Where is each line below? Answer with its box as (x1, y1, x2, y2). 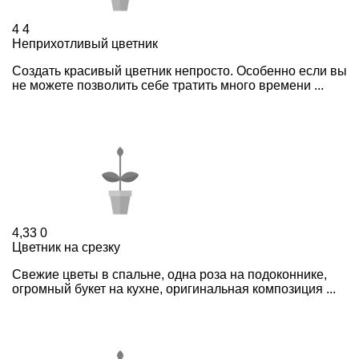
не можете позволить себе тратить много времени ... (12, 78, 324, 92)
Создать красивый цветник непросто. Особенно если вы (12, 63, 347, 78)
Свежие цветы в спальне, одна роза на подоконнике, (12, 267, 327, 281)
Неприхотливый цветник (12, 36, 158, 50)
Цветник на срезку (12, 240, 120, 254)
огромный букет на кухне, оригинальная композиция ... (12, 281, 336, 296)
